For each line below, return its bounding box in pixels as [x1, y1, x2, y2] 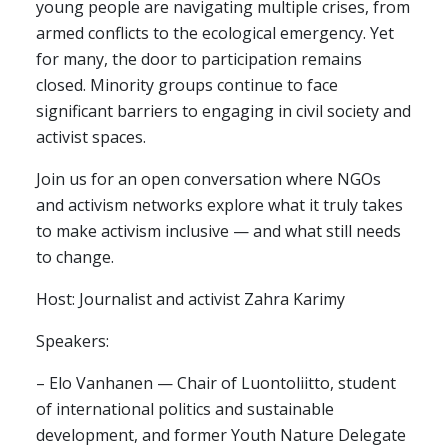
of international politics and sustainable [36, 398, 334, 420]
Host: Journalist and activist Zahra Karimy [36, 288, 345, 310]
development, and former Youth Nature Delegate [36, 424, 406, 446]
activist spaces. [36, 126, 146, 148]
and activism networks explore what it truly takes [36, 194, 403, 216]
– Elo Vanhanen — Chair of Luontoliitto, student [36, 372, 396, 394]
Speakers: [36, 330, 109, 352]
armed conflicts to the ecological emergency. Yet [36, 22, 394, 44]
